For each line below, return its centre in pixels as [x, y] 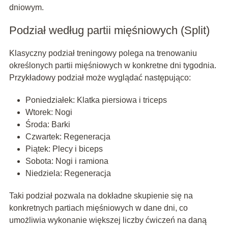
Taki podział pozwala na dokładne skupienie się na [101, 196]
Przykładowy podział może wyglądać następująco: [100, 78]
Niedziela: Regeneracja [68, 174]
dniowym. [26, 8]
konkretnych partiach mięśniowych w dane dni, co [98, 208]
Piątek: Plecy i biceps [64, 149]
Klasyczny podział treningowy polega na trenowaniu [103, 53]
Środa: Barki [48, 125]
